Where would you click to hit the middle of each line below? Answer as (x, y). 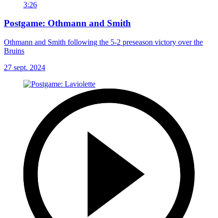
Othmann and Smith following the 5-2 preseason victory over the (103, 42)
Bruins (14, 51)
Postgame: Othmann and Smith (67, 23)
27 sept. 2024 (25, 68)
